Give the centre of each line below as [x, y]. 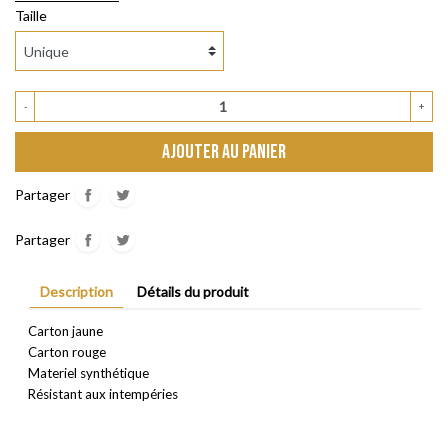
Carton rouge [66, 352]
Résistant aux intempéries [102, 394]
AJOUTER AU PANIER [224, 151]
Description [76, 292]
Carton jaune [66, 331]
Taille [31, 16]
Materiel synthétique [88, 373]
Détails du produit [192, 292]
